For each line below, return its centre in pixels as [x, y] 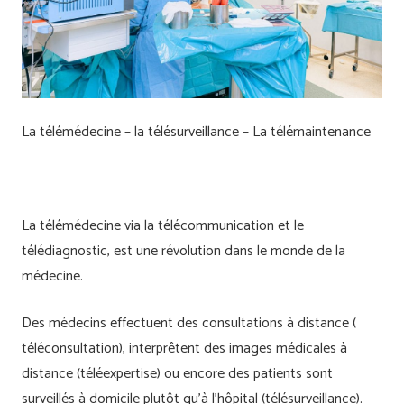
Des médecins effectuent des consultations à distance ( [189, 323]
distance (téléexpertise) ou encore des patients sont [177, 373]
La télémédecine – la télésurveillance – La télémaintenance [196, 132]
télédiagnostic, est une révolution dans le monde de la [184, 251]
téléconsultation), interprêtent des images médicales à [184, 348]
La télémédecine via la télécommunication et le [163, 225]
